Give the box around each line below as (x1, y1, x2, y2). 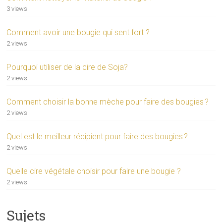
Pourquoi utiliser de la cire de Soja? (6, 62, 128, 72)
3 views (6, 4, 28, 12)
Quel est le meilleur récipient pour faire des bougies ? (6, 131, 188, 141)
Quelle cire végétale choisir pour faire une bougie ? (6, 166, 181, 176)
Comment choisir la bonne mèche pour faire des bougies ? (6, 97, 209, 107)
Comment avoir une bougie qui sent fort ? (6, 27, 150, 37)
